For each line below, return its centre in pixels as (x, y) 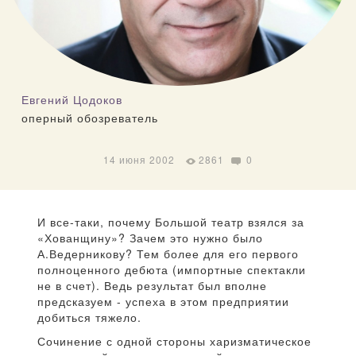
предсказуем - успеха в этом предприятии (163, 302)
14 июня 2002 (139, 160)
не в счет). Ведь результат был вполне (152, 286)
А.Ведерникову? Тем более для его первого (168, 254)
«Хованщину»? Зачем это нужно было (150, 238)
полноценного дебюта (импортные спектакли (172, 270)
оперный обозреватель (90, 117)
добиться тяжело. (89, 317)
